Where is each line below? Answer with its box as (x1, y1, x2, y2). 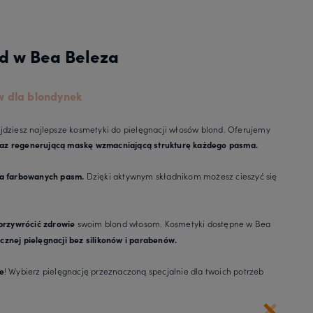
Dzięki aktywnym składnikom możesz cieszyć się (84, 169, 277, 182)
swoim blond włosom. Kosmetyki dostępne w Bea (75, 217, 271, 229)
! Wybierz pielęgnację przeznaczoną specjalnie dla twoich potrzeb (3, 264, 264, 277)
